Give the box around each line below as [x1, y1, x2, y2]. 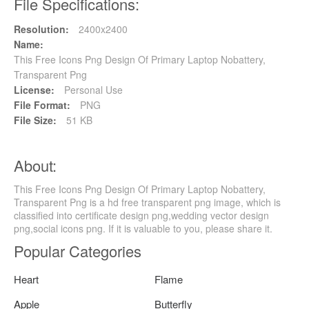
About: [14, 154, 57, 176]
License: [14, 82, 54, 97]
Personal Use [61, 82, 123, 97]
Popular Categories [14, 239, 141, 261]
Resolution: [14, 21, 69, 36]
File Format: [14, 97, 70, 112]
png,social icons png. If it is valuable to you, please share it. [14, 221, 272, 235]
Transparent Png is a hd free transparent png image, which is [14, 195, 281, 209]
